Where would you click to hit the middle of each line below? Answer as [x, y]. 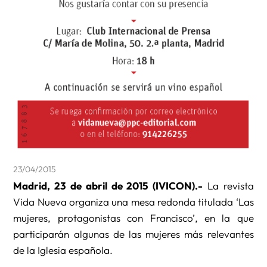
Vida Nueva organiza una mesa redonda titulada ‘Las [133, 201]
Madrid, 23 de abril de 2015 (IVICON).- [108, 185]
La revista [228, 185]
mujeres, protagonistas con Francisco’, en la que [133, 218]
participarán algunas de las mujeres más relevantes [133, 234]
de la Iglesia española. [63, 250]
